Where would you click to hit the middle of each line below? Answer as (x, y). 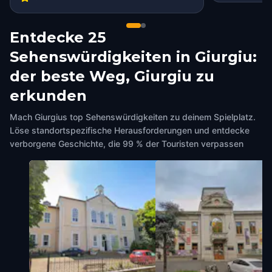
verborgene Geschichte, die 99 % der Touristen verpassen (127, 144)
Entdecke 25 (58, 37)
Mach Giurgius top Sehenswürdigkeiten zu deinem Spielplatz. (133, 117)
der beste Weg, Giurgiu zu (112, 76)
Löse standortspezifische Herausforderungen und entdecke (130, 130)
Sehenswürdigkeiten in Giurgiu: (133, 57)
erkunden (48, 96)
